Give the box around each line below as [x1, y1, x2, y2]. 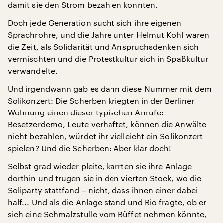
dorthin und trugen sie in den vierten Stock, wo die [8, 173, 202, 183]
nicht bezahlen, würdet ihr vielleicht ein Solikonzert [8, 131, 203, 141]
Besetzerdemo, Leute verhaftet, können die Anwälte [8, 119, 206, 129]
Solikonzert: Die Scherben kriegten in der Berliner [8, 95, 194, 105]
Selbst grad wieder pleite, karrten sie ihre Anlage [8, 161, 192, 171]
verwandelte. [8, 65, 58, 75]
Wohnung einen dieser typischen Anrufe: [8, 107, 164, 117]
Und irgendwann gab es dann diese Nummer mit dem [8, 83, 212, 93]
